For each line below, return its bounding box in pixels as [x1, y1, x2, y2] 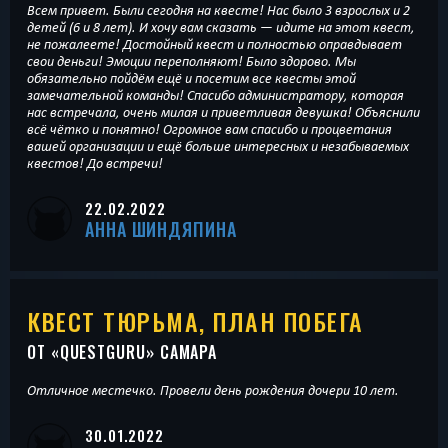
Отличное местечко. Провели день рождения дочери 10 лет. [27, 382, 399, 399]
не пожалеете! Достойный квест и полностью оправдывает [27, 35, 402, 52]
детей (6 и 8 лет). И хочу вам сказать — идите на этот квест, [27, 18, 415, 35]
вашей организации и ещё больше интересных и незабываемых [27, 137, 409, 154]
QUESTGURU [59, 340, 146, 365]
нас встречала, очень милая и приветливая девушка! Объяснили [27, 103, 420, 120]
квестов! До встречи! [27, 154, 163, 171]
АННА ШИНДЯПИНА [85, 215, 237, 242]
